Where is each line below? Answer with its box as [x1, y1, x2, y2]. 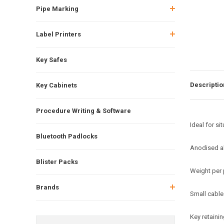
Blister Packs [36, 157, 78, 165]
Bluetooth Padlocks [36, 132, 97, 140]
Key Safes [36, 55, 67, 63]
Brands [36, 183, 59, 191]
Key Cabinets [36, 81, 77, 89]
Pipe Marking [36, 4, 78, 12]
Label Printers [36, 30, 81, 38]
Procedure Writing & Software [36, 106, 131, 114]
